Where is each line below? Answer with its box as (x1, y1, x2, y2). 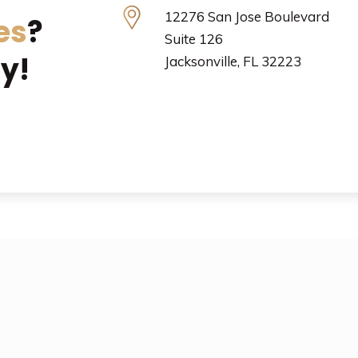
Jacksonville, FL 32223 (164, 53, 301, 70)
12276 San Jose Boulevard (164, 8, 329, 25)
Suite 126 (164, 30, 223, 47)
